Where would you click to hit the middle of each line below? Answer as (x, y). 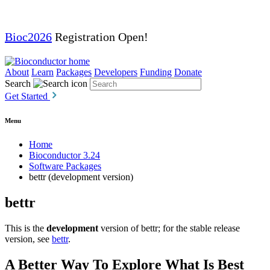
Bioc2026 (28, 37)
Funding (156, 72)
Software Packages (65, 166)
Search (18, 83)
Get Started (27, 96)
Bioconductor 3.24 (64, 155)
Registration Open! (100, 37)
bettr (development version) (81, 177)
